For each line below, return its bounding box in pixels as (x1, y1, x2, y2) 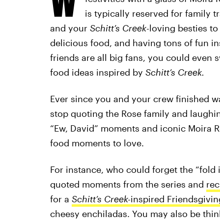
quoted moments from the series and (50, 179, 206, 190)
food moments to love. (50, 137, 144, 148)
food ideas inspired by (50, 67, 145, 78)
